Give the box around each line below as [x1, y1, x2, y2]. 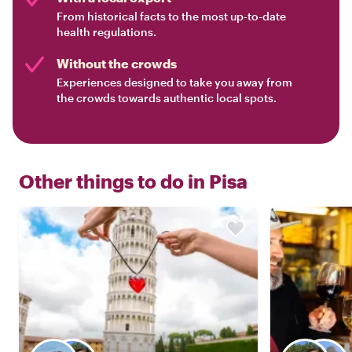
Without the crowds [57, 56, 177, 71]
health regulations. [57, 25, 156, 39]
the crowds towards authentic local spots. [57, 91, 277, 105]
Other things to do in [19, 170, 205, 193]
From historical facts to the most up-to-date [57, 9, 286, 24]
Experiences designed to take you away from [57, 75, 292, 90]
